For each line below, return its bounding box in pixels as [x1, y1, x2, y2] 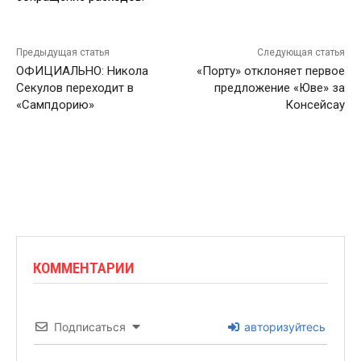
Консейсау [284, 97, 345, 112]
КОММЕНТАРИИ [33, 258, 135, 277]
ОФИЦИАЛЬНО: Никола [16, 63, 148, 78]
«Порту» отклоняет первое [196, 63, 345, 78]
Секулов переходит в [16, 80, 134, 95]
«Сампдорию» [16, 97, 94, 112]
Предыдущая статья [16, 46, 110, 58]
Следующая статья [256, 46, 345, 58]
